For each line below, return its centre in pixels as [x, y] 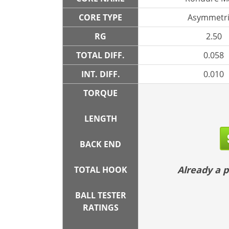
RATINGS [100, 208]
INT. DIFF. [100, 74]
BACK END [100, 144]
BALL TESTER [100, 195]
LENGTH [100, 119]
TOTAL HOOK [100, 170]
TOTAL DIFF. [100, 55]
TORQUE [100, 93]
